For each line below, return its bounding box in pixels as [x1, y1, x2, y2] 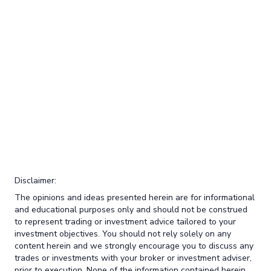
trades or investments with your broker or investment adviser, [15, 252, 252, 264]
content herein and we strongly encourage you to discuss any [15, 240, 253, 252]
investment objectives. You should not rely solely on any [15, 228, 231, 240]
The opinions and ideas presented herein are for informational [15, 192, 255, 204]
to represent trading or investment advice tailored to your [15, 216, 236, 228]
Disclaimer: [15, 175, 56, 187]
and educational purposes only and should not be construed [15, 204, 247, 216]
